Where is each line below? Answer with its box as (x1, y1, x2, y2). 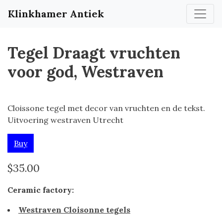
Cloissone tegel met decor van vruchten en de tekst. (7, 103, 205, 113)
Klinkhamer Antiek (8, 7, 104, 20)
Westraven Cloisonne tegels (18, 205, 130, 215)
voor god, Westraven (7, 61, 164, 82)
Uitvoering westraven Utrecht (7, 115, 123, 125)
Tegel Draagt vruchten (7, 43, 180, 63)
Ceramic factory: (7, 185, 74, 195)
